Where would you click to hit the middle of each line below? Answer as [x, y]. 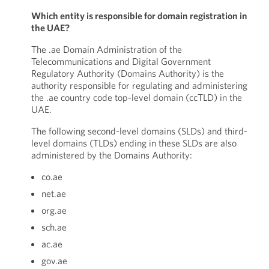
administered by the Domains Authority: [111, 155]
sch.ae [54, 227]
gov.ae [54, 261]
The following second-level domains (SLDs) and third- [139, 131]
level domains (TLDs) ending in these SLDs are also [134, 143]
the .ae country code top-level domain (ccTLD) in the [136, 97]
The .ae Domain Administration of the [106, 49]
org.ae [54, 210]
